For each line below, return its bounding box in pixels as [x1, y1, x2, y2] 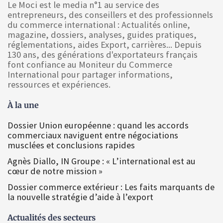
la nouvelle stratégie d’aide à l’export [7, 191, 153, 203]
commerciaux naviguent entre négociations [7, 129, 178, 141]
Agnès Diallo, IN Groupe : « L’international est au [7, 155, 196, 167]
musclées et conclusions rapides [7, 139, 135, 151]
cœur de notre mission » [7, 165, 103, 177]
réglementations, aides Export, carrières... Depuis [7, 39, 202, 51]
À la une [7, 100, 39, 111]
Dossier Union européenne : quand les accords [7, 119, 189, 131]
